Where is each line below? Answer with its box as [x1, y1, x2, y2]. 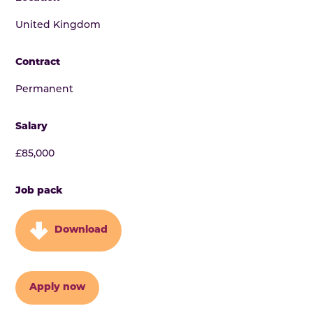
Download [54, 224, 108, 235]
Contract [15, 57, 61, 68]
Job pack [15, 185, 64, 196]
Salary [15, 121, 48, 132]
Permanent [15, 84, 74, 95]
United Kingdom [15, 20, 101, 31]
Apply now [29, 282, 86, 293]
